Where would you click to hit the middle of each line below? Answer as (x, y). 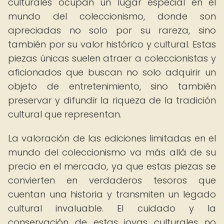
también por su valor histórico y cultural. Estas (112, 44)
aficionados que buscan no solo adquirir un (112, 72)
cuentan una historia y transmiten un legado (112, 194)
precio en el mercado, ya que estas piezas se (112, 166)
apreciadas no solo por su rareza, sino (112, 30)
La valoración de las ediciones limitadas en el (112, 138)
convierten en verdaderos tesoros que (112, 180)
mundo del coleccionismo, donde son (112, 16)
